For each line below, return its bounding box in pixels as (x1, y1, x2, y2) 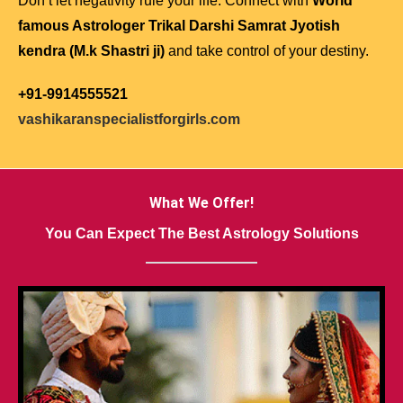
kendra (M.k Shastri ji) (18, 43, 165, 59)
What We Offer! (149, 194, 254, 212)
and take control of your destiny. (165, 43, 369, 59)
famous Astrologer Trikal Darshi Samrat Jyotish (18, 18, 340, 34)
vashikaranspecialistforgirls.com (18, 112, 240, 128)
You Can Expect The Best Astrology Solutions (44, 226, 359, 242)
